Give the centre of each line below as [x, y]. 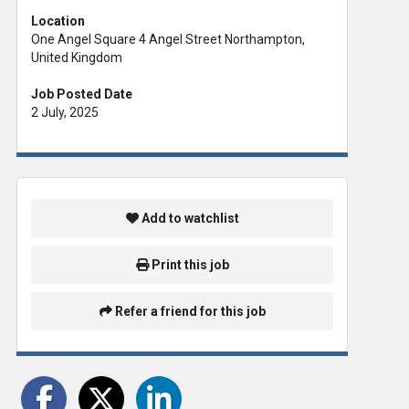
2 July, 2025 [65, 112]
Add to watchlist [189, 219]
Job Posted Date [82, 94]
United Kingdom [77, 57]
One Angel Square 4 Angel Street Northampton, [168, 39]
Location [58, 21]
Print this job [189, 265]
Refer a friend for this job [189, 311]
